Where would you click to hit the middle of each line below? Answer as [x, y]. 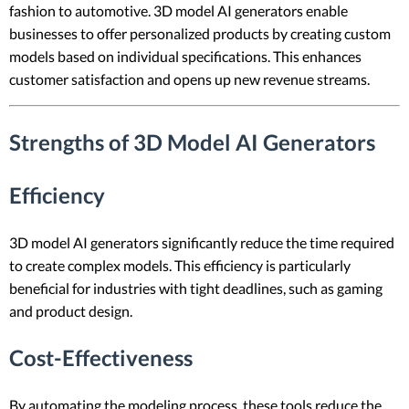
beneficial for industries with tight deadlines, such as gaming [196, 288]
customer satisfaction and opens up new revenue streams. [189, 79]
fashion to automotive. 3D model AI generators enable [178, 11]
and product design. [71, 310]
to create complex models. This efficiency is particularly [180, 265]
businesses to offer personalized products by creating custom [200, 34]
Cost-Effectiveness [101, 357]
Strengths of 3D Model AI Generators [192, 142]
